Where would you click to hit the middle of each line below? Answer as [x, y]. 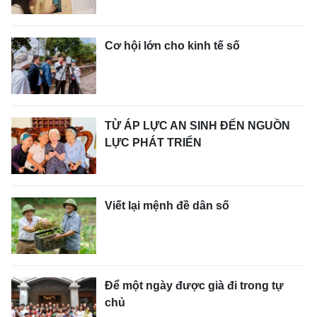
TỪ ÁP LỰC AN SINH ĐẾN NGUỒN [197, 126]
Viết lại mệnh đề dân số [167, 206]
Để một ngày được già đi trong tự [194, 286]
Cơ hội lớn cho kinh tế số [172, 46]
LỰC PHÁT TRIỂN [153, 143]
